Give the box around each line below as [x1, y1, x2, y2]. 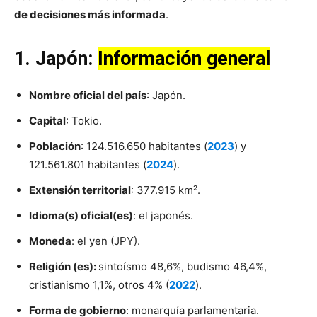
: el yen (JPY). [71, 234, 140, 248]
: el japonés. [133, 209, 196, 223]
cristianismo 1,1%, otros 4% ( [29, 278, 169, 292]
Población [29, 139, 81, 154]
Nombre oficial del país [29, 88, 146, 103]
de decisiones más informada [14, 8, 166, 22]
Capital [29, 114, 66, 128]
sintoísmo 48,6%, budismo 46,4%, [98, 260, 267, 274]
